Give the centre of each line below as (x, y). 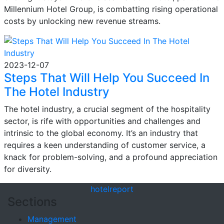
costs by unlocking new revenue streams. (82, 21)
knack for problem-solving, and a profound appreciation (111, 157)
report (121, 189)
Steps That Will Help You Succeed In (107, 78)
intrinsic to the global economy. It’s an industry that (101, 133)
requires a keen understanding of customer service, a (105, 145)
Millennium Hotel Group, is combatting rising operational (111, 9)
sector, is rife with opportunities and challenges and (102, 121)
